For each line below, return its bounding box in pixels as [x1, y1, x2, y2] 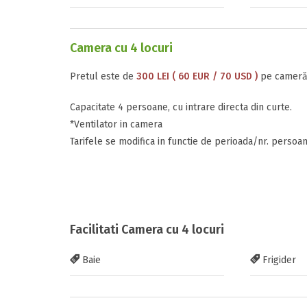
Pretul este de [70, 71, 136, 82]
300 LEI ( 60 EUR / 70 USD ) [136, 71, 258, 82]
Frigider [259, 254, 296, 266]
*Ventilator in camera [70, 119, 162, 130]
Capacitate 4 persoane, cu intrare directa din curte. [70, 101, 292, 113]
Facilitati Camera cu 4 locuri [70, 222, 224, 237]
